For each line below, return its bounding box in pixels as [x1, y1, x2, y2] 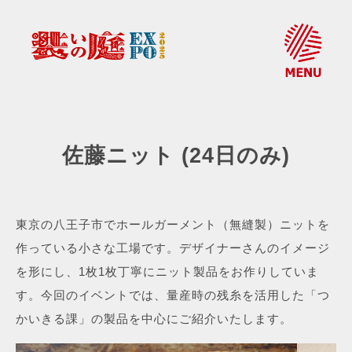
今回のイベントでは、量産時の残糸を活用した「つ [41, 288, 330, 302]
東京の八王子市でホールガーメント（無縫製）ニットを [16, 218, 330, 232]
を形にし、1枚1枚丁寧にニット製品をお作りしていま [16, 265, 319, 279]
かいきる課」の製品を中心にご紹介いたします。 [16, 312, 292, 326]
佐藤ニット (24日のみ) [62, 144, 290, 168]
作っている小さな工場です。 [16, 241, 179, 255]
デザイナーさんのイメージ [179, 241, 330, 255]
